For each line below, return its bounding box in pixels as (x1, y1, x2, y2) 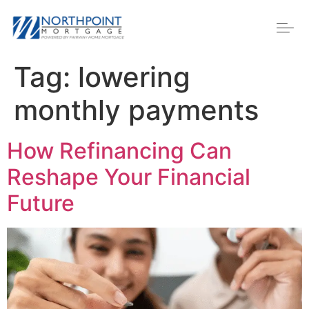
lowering (78, 60, 190, 94)
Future (7, 190, 74, 217)
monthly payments (14, 93, 259, 127)
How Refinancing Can (7, 137, 232, 164)
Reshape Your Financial (7, 163, 250, 190)
